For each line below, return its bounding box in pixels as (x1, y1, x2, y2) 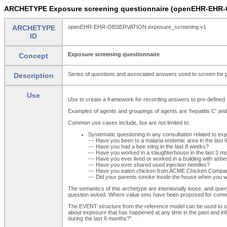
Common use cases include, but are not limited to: (68, 119, 190, 126)
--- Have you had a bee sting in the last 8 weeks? (88, 143, 209, 149)
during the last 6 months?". (68, 215, 133, 221)
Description (13, 71, 54, 80)
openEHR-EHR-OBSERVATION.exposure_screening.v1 (68, 23, 206, 30)
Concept (19, 51, 48, 60)
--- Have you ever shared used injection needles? (88, 161, 210, 168)
